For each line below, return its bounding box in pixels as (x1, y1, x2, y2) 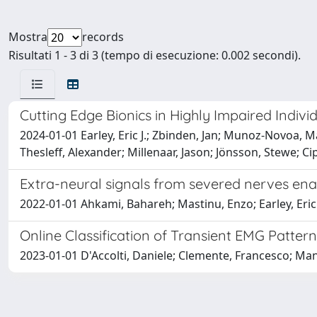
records (82, 29, 124, 45)
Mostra (8, 29, 47, 45)
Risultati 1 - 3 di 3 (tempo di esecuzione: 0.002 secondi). (8, 47, 301, 63)
